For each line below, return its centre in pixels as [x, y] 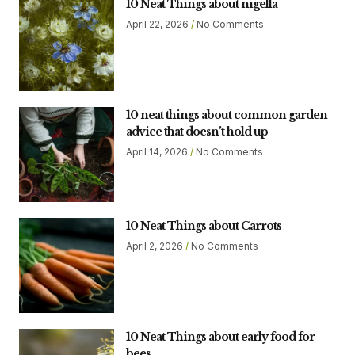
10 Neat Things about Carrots [204, 226]
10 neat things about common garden [227, 115]
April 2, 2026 [156, 246]
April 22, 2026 [158, 25]
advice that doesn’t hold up [197, 132]
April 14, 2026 [158, 152]
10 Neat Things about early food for [220, 337]
